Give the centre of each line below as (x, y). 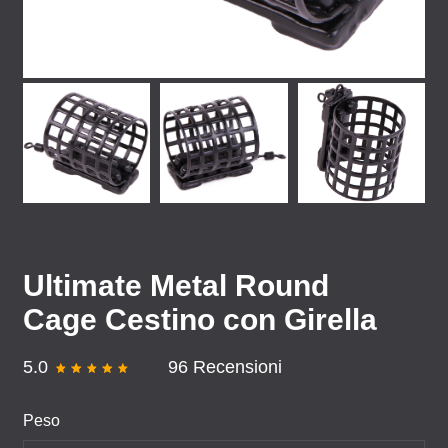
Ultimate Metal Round (176, 285)
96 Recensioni (225, 367)
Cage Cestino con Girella (200, 319)
